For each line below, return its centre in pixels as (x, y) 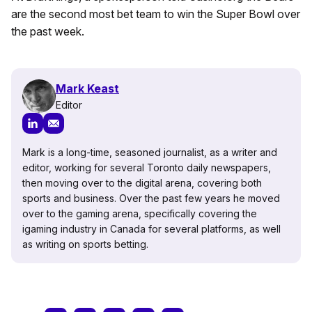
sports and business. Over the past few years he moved (151, 198)
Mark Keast (87, 88)
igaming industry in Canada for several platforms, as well (151, 229)
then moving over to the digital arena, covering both (142, 183)
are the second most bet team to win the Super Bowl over (156, 14)
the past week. (48, 32)
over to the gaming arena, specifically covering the (140, 214)
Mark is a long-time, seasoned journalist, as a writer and (150, 153)
